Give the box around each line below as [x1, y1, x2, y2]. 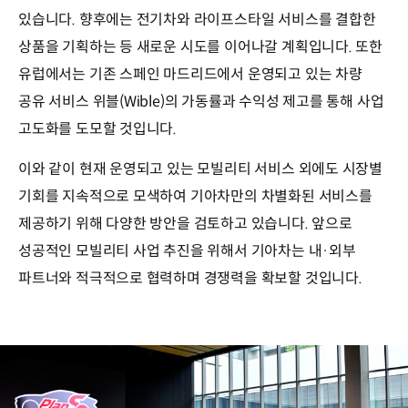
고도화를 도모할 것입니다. [18, 119, 178, 139]
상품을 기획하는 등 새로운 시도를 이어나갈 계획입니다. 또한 [18, 37, 383, 57]
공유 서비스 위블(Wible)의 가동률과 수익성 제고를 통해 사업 [18, 92, 384, 112]
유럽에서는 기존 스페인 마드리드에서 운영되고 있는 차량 [18, 65, 362, 85]
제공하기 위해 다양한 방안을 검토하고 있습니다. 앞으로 [18, 214, 352, 234]
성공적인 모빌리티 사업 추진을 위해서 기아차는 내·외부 [18, 241, 356, 261]
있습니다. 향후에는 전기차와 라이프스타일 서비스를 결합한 [18, 10, 376, 30]
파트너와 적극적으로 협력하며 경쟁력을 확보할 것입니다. [18, 269, 362, 289]
